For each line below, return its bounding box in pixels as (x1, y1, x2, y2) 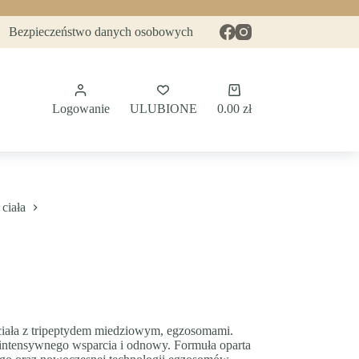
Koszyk (232, 83, 272, 97)
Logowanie (51, 102, 110, 115)
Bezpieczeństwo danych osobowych (9, 25, 194, 38)
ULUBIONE (129, 102, 197, 115)
